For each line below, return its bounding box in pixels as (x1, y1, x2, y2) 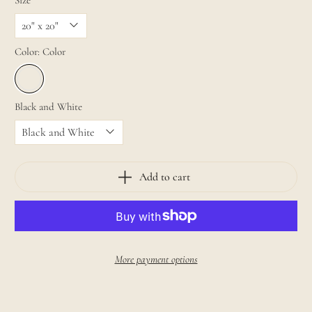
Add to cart (139, 169, 190, 184)
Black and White (15, 100, 83, 114)
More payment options (114, 253, 198, 266)
